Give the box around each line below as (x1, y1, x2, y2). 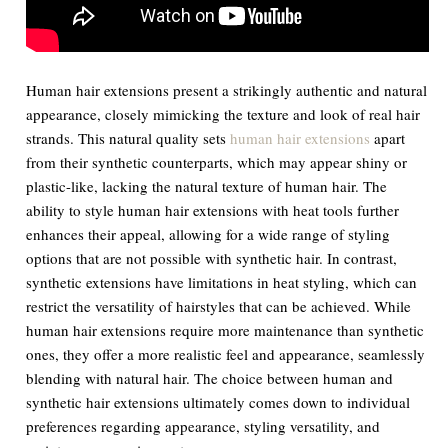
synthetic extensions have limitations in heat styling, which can (26, 271, 418, 292)
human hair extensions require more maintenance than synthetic (26, 319, 425, 340)
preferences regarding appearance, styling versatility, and (26, 415, 381, 436)
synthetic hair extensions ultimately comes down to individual (26, 391, 411, 412)
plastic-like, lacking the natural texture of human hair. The (26, 175, 388, 196)
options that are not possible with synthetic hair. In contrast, (26, 247, 398, 268)
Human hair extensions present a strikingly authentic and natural (26, 79, 428, 100)
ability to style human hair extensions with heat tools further (26, 199, 400, 220)
